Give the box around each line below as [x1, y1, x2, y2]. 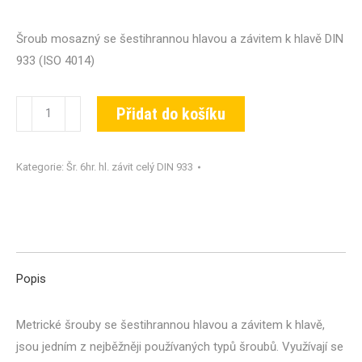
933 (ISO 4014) [16, 53, 95, 68]
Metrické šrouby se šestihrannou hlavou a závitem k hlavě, [16, 317, 325, 332]
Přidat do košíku [116, 103, 225, 124]
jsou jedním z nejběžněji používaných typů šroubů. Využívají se [16, 339, 343, 354]
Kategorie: [16, 160, 66, 173]
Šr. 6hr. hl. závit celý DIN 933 [66, 160, 193, 173]
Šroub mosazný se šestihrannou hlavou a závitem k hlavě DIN [16, 31, 343, 46]
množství [15, 207, 64, 222]
